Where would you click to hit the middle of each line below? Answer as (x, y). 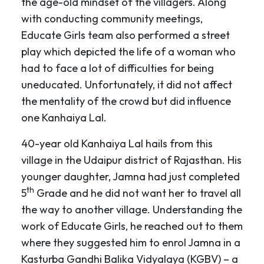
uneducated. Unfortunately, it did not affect (127, 84)
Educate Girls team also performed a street (126, 35)
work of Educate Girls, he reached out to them (132, 226)
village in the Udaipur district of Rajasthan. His (131, 160)
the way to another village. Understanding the (132, 209)
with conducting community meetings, (112, 18)
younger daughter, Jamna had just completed (131, 176)
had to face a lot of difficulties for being (118, 68)
